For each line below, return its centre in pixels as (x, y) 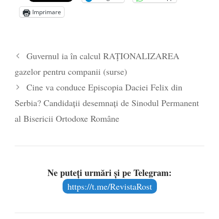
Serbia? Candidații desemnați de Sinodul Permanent (107, 103)
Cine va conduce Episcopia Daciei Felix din (104, 87)
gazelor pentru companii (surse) (71, 72)
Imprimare (47, 12)
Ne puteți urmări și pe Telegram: (109, 173)
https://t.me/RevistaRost (109, 186)
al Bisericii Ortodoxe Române (67, 119)
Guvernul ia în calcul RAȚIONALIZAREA (103, 56)
